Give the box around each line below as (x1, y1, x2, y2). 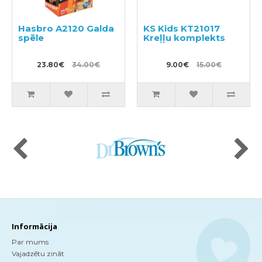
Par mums (12, 237, 49, 247)
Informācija (12, 221, 57, 232)
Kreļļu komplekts (143, 32, 225, 44)
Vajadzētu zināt (12, 249, 64, 258)
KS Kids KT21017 (143, 23, 220, 35)
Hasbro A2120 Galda (18, 23, 114, 35)
